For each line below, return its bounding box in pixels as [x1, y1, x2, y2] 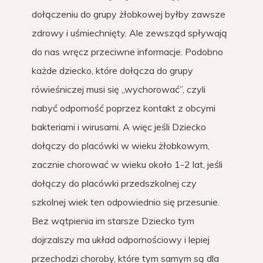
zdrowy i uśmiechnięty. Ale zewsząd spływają [32, 27, 227, 39]
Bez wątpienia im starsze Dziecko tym [32, 215, 194, 227]
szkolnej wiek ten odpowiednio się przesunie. [32, 196, 220, 208]
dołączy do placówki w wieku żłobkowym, [32, 140, 210, 151]
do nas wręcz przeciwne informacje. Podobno [32, 46, 223, 58]
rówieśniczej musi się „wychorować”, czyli [32, 83, 205, 95]
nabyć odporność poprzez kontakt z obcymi [32, 102, 215, 114]
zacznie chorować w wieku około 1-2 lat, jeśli [32, 159, 222, 170]
